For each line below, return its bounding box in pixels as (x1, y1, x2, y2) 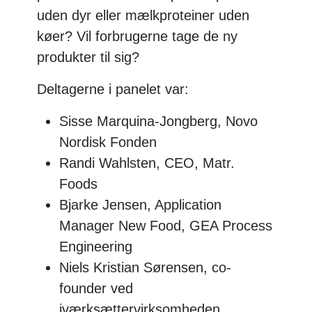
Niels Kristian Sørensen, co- (59, 259, 232, 275)
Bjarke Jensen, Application (59, 196, 222, 212)
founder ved (59, 280, 134, 296)
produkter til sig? (37, 49, 140, 65)
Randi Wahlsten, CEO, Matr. (59, 155, 235, 171)
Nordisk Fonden (59, 134, 162, 150)
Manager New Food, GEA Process (59, 217, 273, 233)
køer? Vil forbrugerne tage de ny (37, 28, 238, 44)
